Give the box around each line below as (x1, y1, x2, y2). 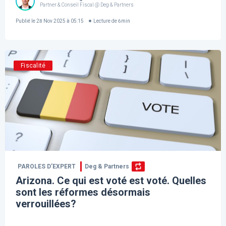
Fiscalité (21, 62, 46, 70)
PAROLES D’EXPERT (18, 163, 76, 171)
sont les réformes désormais (16, 186, 151, 199)
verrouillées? (16, 198, 77, 210)
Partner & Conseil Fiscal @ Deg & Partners (40, 2, 134, 8)
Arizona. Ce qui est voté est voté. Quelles (16, 175, 207, 187)
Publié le (16, 18, 36, 24)
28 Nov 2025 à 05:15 (35, 18, 84, 24)
